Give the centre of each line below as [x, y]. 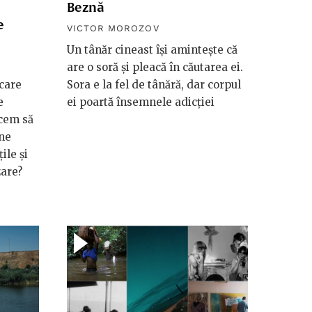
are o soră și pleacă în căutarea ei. [155, 67]
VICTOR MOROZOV [113, 28]
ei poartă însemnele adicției [141, 102]
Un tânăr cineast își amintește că [152, 49]
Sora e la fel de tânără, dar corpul [154, 84]
